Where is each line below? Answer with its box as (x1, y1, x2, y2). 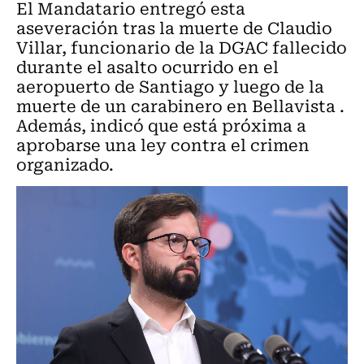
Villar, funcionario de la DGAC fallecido (16, 34, 347, 59)
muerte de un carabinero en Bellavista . (16, 93, 344, 118)
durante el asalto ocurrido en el (16, 54, 279, 79)
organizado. (16, 151, 114, 176)
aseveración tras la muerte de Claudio (16, 15, 332, 40)
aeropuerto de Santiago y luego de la (16, 73, 324, 98)
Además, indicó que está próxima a (16, 112, 306, 137)
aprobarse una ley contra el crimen (16, 132, 310, 157)
